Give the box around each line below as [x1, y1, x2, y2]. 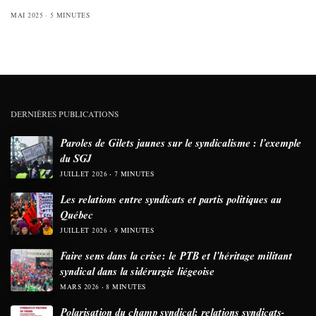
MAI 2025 [11, 10, 43, 20]
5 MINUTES [49, 10, 90, 20]
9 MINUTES [114, 225, 154, 235]
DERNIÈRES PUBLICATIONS [11, 108, 119, 119]
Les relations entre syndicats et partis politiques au [60, 191, 281, 206]
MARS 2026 [60, 281, 99, 291]
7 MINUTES [114, 169, 154, 178]
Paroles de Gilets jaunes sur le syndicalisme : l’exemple [60, 135, 301, 150]
